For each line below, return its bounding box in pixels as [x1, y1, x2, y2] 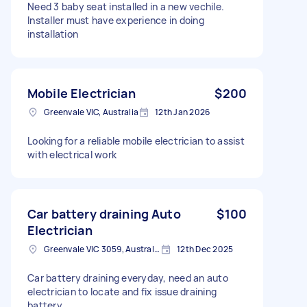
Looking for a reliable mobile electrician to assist [27, 134, 245, 147]
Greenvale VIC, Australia [44, 106, 138, 118]
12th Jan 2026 [155, 106, 210, 118]
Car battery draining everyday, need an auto [27, 271, 228, 284]
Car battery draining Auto [27, 205, 181, 222]
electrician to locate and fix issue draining [27, 284, 217, 298]
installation [27, 27, 78, 40]
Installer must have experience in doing [27, 13, 204, 27]
